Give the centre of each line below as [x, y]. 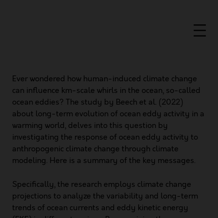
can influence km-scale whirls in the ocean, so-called [106, 91]
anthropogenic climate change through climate [95, 149]
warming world [38, 126]
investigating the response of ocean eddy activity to [105, 137]
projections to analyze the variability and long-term [105, 196]
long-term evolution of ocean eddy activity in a [120, 114]
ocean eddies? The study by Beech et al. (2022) [98, 102]
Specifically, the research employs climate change [102, 184]
